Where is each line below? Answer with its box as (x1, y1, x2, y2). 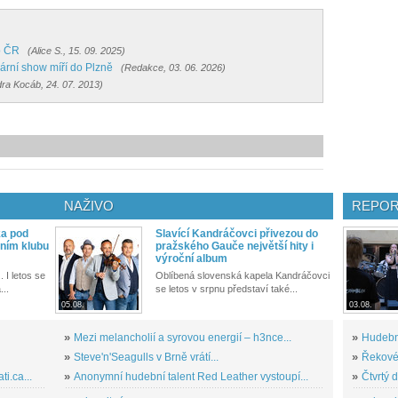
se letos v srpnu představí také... (155, 283, 298, 294)
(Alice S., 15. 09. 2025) (28, 44, 125, 56)
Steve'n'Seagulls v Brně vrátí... (74, 350, 219, 363)
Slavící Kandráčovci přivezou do (155, 227, 318, 240)
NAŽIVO (64, 197, 114, 213)
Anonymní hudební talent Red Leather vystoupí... (74, 370, 308, 383)
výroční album (155, 251, 227, 265)
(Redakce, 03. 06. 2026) (121, 61, 226, 73)
